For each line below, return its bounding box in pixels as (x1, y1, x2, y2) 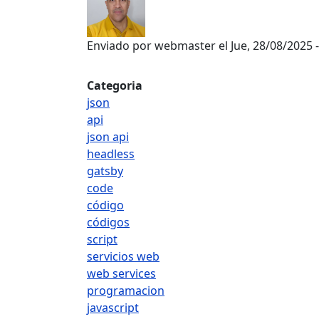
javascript (87, 300, 139, 315)
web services (87, 266, 156, 281)
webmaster (155, 38, 216, 53)
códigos (87, 214, 130, 230)
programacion (87, 283, 164, 298)
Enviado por (87, 38, 155, 53)
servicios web (87, 249, 159, 264)
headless (87, 146, 135, 162)
